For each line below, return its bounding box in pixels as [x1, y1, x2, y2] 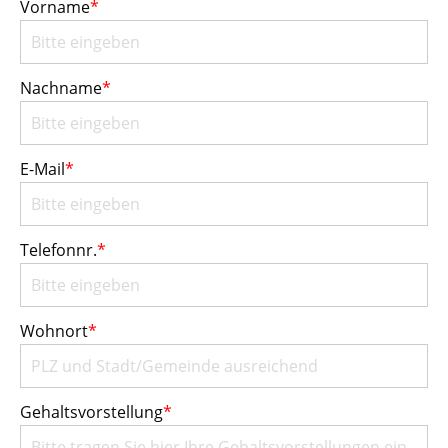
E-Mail [20, 157, 65, 180]
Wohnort [20, 319, 88, 342]
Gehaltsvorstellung [20, 400, 163, 423]
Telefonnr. [20, 238, 97, 261]
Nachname [20, 76, 102, 99]
